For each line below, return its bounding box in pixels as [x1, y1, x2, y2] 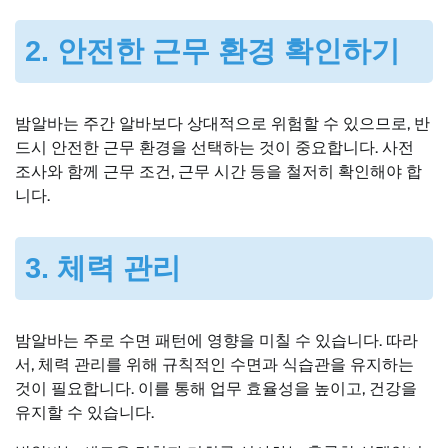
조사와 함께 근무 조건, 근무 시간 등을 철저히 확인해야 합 [15, 162, 422, 182]
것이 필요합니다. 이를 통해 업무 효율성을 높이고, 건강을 [15, 378, 417, 398]
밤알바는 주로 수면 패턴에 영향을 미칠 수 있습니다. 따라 [15, 330, 418, 350]
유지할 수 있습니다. [15, 402, 154, 422]
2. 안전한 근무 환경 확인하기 [25, 35, 400, 68]
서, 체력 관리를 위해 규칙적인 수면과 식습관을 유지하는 [15, 354, 414, 374]
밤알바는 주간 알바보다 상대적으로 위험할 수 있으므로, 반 [15, 114, 430, 134]
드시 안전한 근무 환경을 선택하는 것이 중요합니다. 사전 [15, 138, 414, 158]
